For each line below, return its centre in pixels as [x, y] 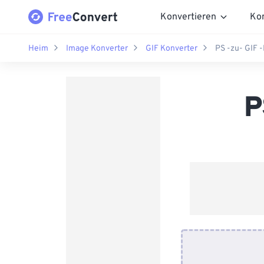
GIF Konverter [171, 48]
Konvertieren [188, 17]
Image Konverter [97, 48]
